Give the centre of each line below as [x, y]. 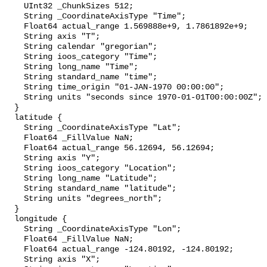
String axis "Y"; [14, 159]
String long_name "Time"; [14, 67]
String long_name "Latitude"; [14, 179]
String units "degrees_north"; [14, 199]
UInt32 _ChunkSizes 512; [14, 7]
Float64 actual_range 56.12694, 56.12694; [14, 148]
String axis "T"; [14, 37]
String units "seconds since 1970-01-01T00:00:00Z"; [14, 98]
